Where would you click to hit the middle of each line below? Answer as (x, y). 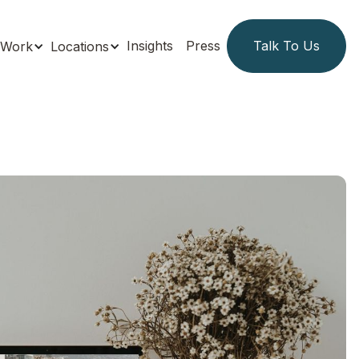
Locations (80, 46)
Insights (150, 46)
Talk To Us (286, 46)
